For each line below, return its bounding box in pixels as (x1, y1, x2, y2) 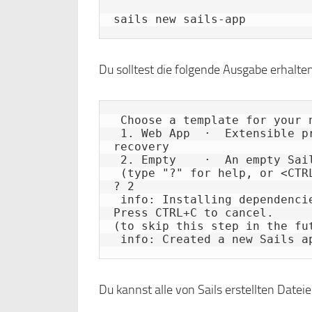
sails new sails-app (114, 13, 246, 26)
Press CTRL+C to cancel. (114, 206, 274, 219)
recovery (114, 140, 169, 153)
